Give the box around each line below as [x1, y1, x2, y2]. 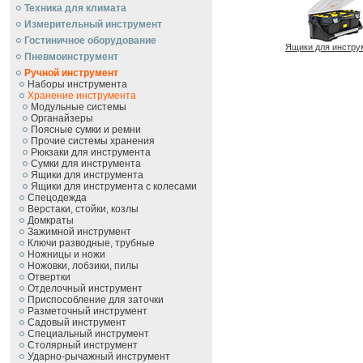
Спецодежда [28, 192, 87, 203]
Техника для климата [24, 2, 126, 14]
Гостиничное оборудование [24, 35, 156, 46]
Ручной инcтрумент [24, 67, 118, 79]
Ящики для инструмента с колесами [31, 181, 197, 192]
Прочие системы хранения [31, 135, 155, 147]
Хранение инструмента [28, 90, 136, 101]
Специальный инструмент [28, 328, 149, 340]
